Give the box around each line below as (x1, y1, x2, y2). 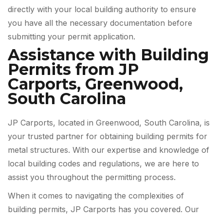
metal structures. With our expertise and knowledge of (8, 145, 209, 155)
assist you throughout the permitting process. (8, 172, 176, 182)
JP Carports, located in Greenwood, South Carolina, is (8, 118, 210, 128)
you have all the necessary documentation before (8, 18, 192, 28)
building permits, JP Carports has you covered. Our (8, 204, 199, 215)
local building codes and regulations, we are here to (8, 159, 199, 169)
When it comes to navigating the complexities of (8, 191, 184, 201)
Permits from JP (8, 60, 139, 79)
